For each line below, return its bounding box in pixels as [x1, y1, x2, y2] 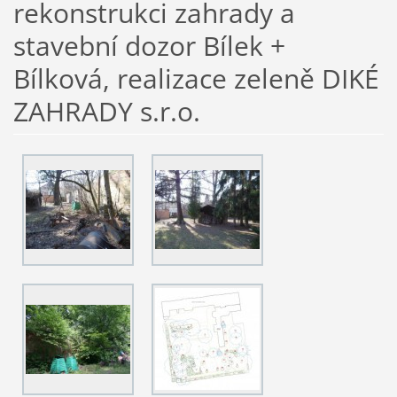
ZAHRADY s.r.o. [12, 93, 200, 130]
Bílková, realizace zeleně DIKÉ [12, 60, 379, 97]
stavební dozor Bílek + [12, 27, 285, 65]
